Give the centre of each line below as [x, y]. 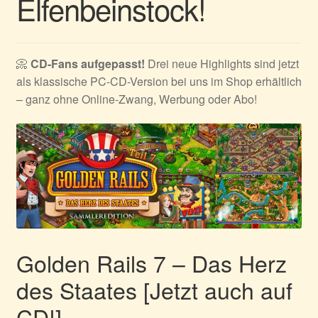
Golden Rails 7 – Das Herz [151, 262]
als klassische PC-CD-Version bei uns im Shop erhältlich [159, 81]
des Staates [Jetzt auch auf [154, 289]
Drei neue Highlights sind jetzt [221, 63]
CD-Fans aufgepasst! [87, 63]
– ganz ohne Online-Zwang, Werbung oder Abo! [136, 99]
